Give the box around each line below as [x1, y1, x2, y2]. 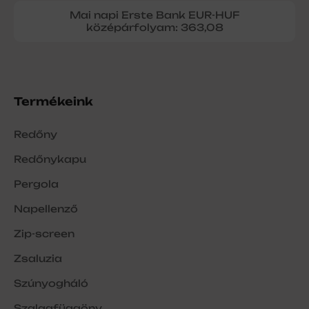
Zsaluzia [14, 252, 62, 265]
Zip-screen [14, 228, 74, 240]
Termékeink [14, 94, 93, 109]
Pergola [14, 178, 59, 190]
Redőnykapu [14, 153, 86, 166]
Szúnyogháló [14, 277, 88, 290]
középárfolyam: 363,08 [86, 21, 223, 34]
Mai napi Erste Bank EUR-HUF [70, 9, 239, 21]
